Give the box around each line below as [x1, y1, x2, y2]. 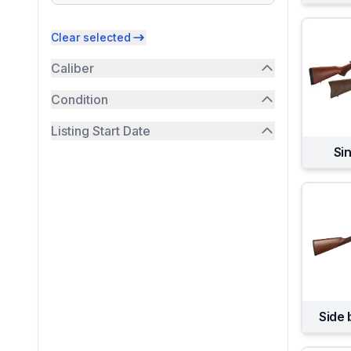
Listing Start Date [51, 123, 150, 139]
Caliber [51, 60, 94, 76]
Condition [51, 92, 108, 107]
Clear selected [51, 31, 131, 44]
